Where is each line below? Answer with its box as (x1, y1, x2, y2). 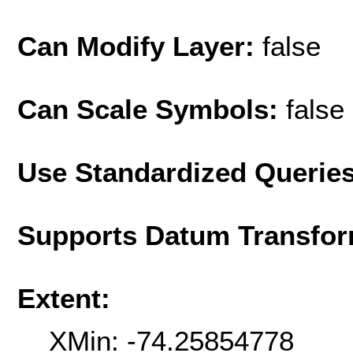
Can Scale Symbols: (17, 93, 286, 124)
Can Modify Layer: (17, 30, 262, 61)
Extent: (17, 282, 110, 314)
